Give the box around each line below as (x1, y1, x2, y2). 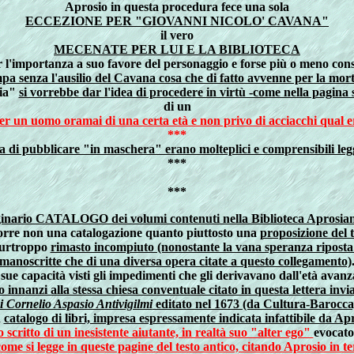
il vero (160, 28, 194, 42)
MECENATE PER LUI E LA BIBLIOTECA (54, 43, 300, 56)
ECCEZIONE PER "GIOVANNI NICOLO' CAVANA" (25, 14, 329, 28)
